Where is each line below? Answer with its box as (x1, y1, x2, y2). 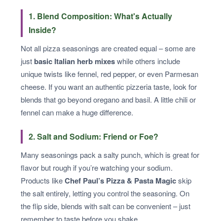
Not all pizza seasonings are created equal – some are (21, 42, 195, 53)
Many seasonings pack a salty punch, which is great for (21, 149, 199, 160)
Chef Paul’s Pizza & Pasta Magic (65, 175, 176, 186)
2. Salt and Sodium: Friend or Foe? (29, 130, 158, 142)
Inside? (29, 24, 56, 36)
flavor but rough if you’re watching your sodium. (21, 162, 173, 173)
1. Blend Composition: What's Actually (29, 10, 172, 22)
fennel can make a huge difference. (21, 107, 133, 117)
